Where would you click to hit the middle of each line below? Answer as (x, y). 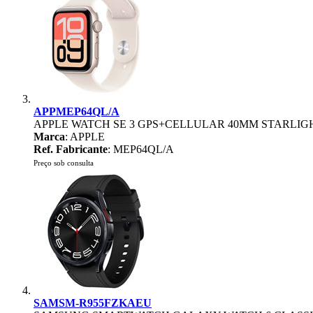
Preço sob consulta (64, 163)
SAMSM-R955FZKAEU (93, 303)
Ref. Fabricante (71, 149)
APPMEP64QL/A (77, 111)
